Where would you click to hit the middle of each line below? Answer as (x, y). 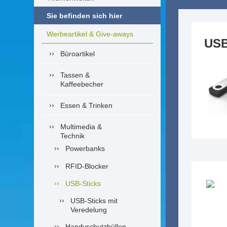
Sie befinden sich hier (84, 15)
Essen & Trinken (86, 105)
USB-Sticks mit (94, 201)
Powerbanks (85, 148)
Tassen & (75, 75)
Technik (72, 136)
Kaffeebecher (82, 84)
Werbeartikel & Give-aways (90, 34)
